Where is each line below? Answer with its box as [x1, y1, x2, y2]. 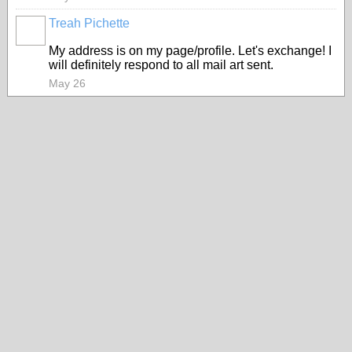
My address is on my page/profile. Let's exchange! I [49, 44, 332, 57]
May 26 [49, 77, 86, 90]
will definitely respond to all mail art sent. [49, 58, 273, 71]
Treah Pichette [49, 16, 130, 30]
